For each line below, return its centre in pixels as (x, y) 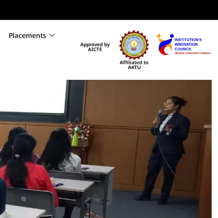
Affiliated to (134, 63)
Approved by (95, 44)
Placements (27, 35)
